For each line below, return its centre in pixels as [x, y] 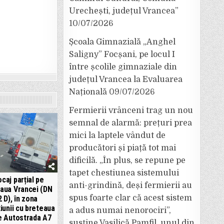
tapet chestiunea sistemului [124, 173]
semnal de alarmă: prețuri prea [130, 123]
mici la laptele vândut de [117, 135]
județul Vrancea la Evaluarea [126, 79]
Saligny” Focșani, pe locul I [122, 54]
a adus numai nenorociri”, [120, 210]
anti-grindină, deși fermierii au [130, 185]
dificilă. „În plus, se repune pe [127, 160]
